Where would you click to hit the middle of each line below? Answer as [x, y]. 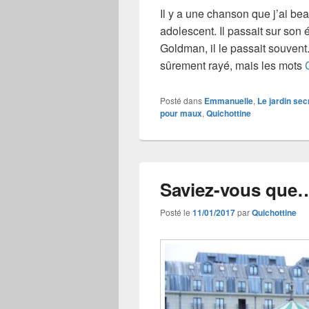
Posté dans [181, 101]
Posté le [176, 212]
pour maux [181, 113]
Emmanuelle [229, 101]
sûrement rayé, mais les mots [232, 66]
